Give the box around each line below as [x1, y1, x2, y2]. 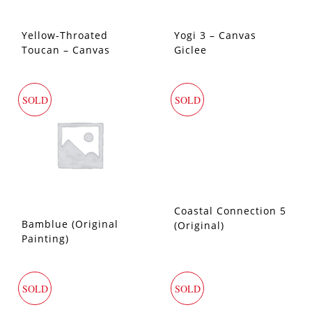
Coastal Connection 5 [174, 204, 286, 217]
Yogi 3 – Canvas [174, 29, 256, 42]
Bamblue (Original [22, 217, 118, 231]
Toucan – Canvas [22, 43, 110, 56]
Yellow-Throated [22, 29, 108, 42]
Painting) [22, 232, 69, 245]
